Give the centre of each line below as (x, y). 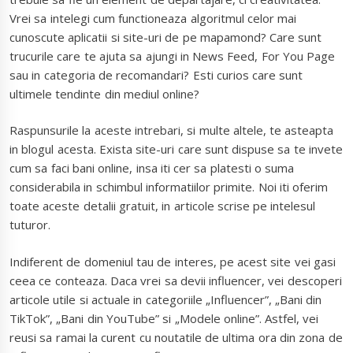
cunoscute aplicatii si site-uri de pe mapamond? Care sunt (166, 37)
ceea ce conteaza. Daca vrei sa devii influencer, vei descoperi (176, 280)
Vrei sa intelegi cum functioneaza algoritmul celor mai (153, 18)
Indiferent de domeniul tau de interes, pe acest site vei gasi (173, 261)
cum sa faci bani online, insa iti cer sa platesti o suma (152, 168)
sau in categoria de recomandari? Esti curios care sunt (156, 74)
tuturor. (30, 225)
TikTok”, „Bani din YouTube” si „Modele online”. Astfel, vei (164, 318)
